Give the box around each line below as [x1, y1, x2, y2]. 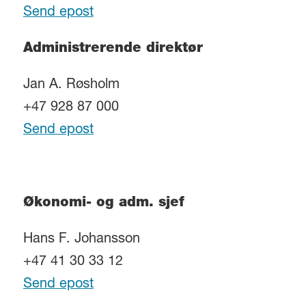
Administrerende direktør [23, 42, 203, 57]
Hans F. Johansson [23, 232, 140, 247]
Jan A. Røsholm [23, 78, 120, 92]
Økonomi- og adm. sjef [23, 196, 184, 210]
